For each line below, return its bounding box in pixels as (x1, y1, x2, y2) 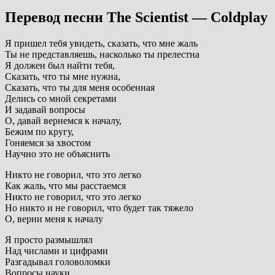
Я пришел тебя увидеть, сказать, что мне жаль (5, 38, 198, 49)
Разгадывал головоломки (5, 257, 110, 268)
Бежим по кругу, (5, 126, 74, 137)
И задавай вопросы (5, 104, 85, 115)
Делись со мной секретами (5, 93, 117, 104)
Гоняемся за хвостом (5, 137, 91, 149)
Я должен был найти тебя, (5, 60, 115, 71)
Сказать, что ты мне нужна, (5, 71, 120, 82)
